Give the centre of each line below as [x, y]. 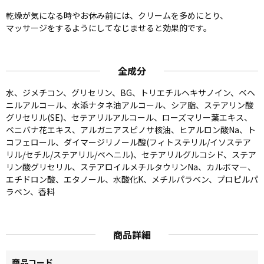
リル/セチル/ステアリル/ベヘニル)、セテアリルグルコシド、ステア [131, 154]
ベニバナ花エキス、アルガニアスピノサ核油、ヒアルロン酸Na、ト [131, 130]
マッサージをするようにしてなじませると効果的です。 [109, 28]
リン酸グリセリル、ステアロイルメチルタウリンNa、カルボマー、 [131, 167]
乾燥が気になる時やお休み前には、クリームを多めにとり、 [117, 15]
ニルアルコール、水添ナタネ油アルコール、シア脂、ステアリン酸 [130, 105]
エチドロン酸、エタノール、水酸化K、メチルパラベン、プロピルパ [132, 179]
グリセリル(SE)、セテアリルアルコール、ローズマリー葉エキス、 [129, 117]
